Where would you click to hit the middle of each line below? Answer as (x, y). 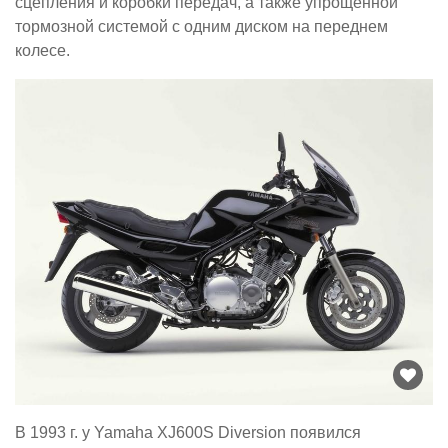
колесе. (42, 50)
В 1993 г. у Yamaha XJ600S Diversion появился (188, 433)
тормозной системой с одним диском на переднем (201, 26)
